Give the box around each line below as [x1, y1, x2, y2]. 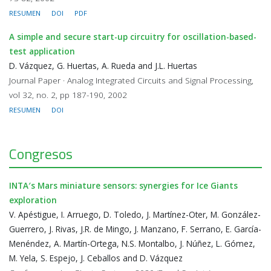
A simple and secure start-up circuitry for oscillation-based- [9, 31, 256, 42]
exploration [9, 194, 57, 206]
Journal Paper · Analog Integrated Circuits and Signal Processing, [9, 74, 253, 86]
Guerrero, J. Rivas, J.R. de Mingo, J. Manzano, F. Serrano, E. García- [9, 223, 261, 235]
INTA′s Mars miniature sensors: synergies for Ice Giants [9, 180, 238, 191]
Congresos [9, 143, 73, 165]
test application [9, 45, 75, 57]
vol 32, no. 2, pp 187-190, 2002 [9, 89, 127, 100]
